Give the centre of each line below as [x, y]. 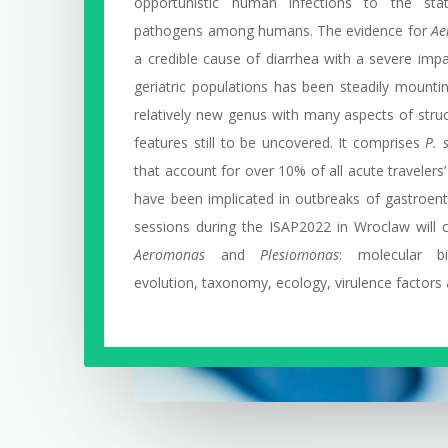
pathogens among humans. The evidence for [282, 30]
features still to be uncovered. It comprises [280, 142]
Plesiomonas [300, 254]
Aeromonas [170, 254]
